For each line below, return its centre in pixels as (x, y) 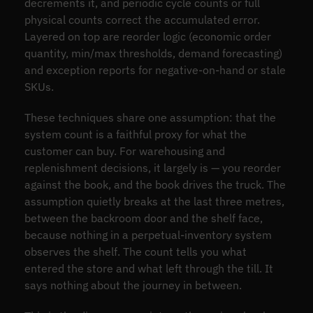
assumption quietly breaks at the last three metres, (154, 201)
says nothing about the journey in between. (133, 285)
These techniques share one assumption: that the (150, 117)
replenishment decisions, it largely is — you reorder (152, 168)
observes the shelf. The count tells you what (135, 252)
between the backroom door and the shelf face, (143, 218)
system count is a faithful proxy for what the (135, 134)
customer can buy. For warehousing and (124, 151)
